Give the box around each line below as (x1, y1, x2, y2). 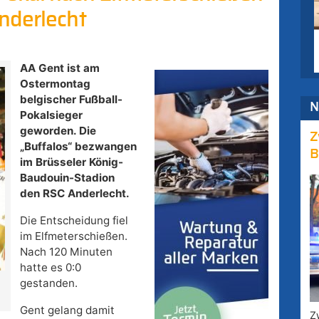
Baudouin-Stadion (19, 171, 115, 185)
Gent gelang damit (19, 303, 115, 318)
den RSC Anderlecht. (19, 187, 130, 201)
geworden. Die (19, 124, 96, 138)
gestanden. (19, 276, 78, 291)
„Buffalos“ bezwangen (19, 140, 137, 154)
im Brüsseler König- (19, 155, 123, 169)
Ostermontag (19, 77, 90, 91)
